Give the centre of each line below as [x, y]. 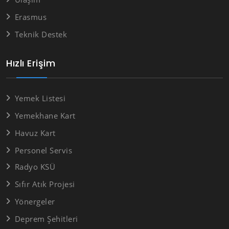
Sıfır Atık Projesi [45, 184]
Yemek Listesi [40, 98]
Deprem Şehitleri [46, 219]
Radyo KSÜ [35, 166]
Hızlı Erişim [31, 63]
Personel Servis [43, 150]
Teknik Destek [41, 35]
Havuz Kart [35, 133]
